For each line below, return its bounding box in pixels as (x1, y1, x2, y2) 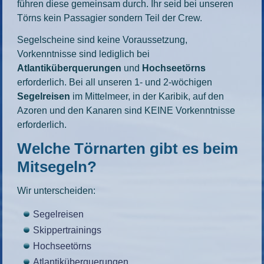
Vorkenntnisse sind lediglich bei (17, 49, 150, 59)
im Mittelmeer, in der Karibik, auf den (70, 91, 225, 101)
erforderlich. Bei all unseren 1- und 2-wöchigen (17, 77, 213, 87)
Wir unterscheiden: (17, 186, 96, 196)
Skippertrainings (33, 225, 102, 235)
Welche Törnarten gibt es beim (17, 140, 239, 157)
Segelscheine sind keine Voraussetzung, (17, 35, 188, 45)
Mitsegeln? (17, 158, 97, 176)
